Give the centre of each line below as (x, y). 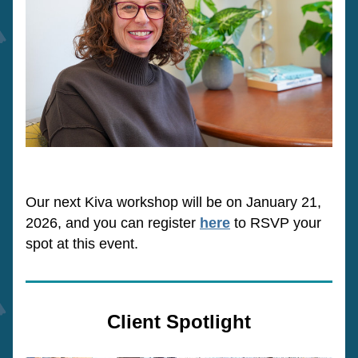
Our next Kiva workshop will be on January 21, (173, 202)
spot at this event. (84, 244)
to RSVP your (276, 223)
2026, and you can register (113, 223)
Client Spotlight (179, 322)
